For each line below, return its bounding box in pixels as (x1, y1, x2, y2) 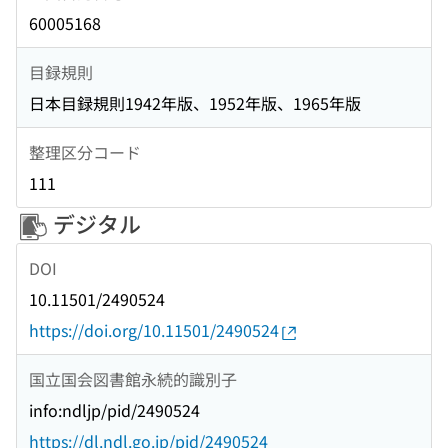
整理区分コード (29, 139, 141, 164)
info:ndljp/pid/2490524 (29, 398, 200, 423)
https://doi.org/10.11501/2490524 (29, 318, 279, 343)
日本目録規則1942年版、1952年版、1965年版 (29, 91, 361, 116)
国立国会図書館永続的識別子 (29, 366, 237, 391)
